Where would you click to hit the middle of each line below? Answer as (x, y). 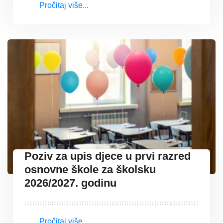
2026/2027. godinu (70, 183)
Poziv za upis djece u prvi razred (108, 156)
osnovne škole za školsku (90, 169)
